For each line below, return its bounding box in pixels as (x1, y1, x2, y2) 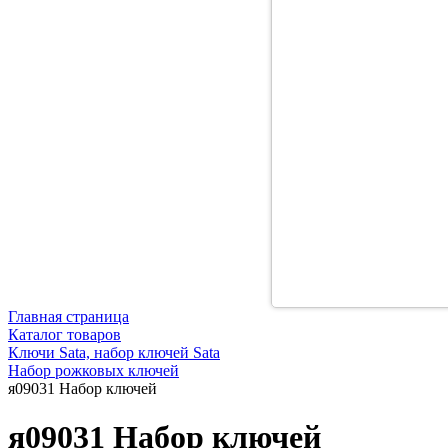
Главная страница (8, 308, 129, 325)
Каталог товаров (8, 326, 121, 343)
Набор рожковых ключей (8, 362, 179, 379)
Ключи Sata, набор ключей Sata (8, 344, 220, 361)
